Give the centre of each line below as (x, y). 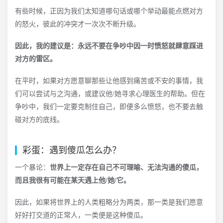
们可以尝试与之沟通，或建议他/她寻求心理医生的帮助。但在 (110, 94)
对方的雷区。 (36, 59)
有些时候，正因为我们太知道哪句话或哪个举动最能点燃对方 (109, 11)
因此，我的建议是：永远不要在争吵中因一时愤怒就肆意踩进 (109, 46)
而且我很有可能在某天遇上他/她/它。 (73, 180)
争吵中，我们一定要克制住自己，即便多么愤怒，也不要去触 (109, 107)
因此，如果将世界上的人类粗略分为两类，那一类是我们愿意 (109, 202)
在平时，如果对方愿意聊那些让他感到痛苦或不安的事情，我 (109, 81)
